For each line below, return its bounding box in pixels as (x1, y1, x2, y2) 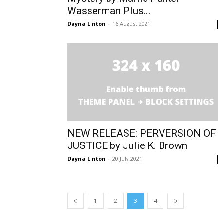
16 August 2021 (112, 19, 150, 27)
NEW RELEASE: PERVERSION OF (67, 127, 216, 139)
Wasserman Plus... (67, 4, 151, 17)
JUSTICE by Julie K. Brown (67, 139, 187, 151)
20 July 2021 (112, 154, 142, 162)
